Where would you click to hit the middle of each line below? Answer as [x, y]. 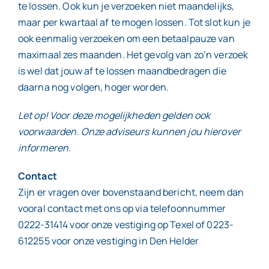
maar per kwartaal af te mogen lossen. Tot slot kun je [134, 22]
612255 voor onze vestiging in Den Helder [108, 241]
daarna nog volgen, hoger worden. [93, 87]
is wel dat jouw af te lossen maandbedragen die [122, 71]
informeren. [44, 148]
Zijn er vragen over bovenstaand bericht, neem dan [131, 192]
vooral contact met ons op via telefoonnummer [122, 208]
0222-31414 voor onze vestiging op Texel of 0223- [126, 225]
